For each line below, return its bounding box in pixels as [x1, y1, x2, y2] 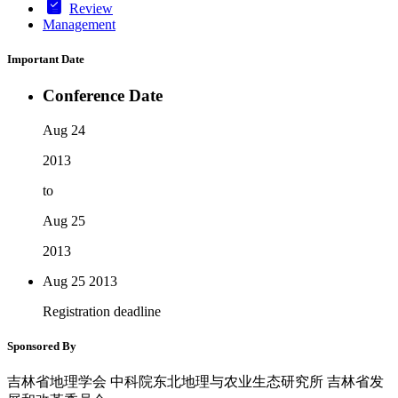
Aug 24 [43, 122, 85, 138]
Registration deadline [43, 303, 161, 319]
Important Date [7, 52, 84, 66]
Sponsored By [7, 338, 76, 353]
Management [43, 16, 115, 32]
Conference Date [43, 86, 163, 106]
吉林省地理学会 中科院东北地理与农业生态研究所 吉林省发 [7, 374, 384, 390]
